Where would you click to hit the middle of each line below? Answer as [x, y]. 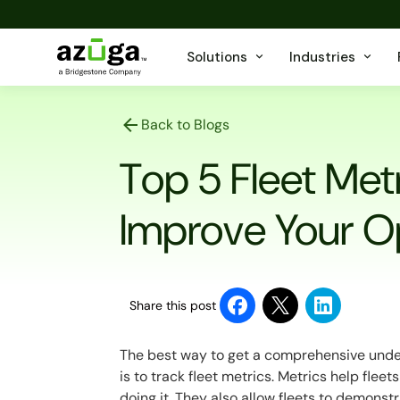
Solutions [217, 57]
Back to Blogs [186, 125]
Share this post [173, 305]
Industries [322, 57]
